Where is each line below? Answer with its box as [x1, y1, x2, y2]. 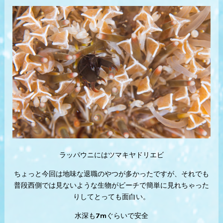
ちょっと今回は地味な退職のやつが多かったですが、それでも [13, 169, 209, 178]
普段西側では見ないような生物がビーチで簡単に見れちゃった [13, 181, 209, 190]
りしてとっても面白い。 [73, 192, 150, 201]
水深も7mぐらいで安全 [74, 211, 148, 220]
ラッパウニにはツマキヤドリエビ [59, 150, 164, 159]
